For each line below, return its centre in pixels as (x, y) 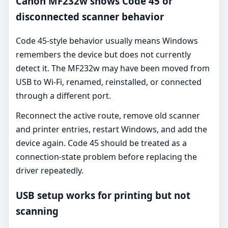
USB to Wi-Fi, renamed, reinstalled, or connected (109, 82)
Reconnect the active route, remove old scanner (108, 116)
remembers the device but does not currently (103, 54)
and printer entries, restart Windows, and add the (111, 129)
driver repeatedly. (50, 170)
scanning (37, 211)
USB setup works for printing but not (103, 195)
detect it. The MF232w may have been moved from (113, 68)
